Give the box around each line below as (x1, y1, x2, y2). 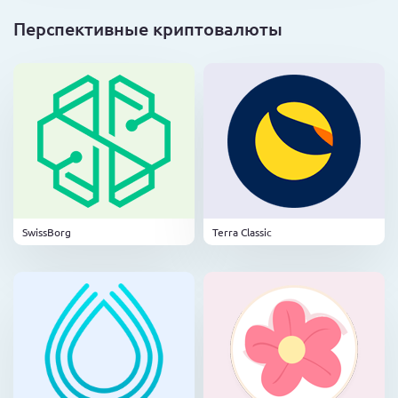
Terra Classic (212, 225, 272, 240)
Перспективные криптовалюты (13, 17, 283, 41)
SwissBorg (22, 225, 71, 240)
